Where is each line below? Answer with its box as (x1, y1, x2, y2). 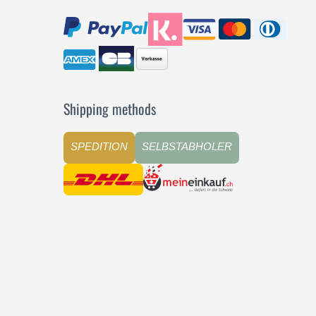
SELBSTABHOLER (142, 140, 232, 153)
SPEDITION (71, 140, 128, 153)
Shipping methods (63, 98, 156, 120)
